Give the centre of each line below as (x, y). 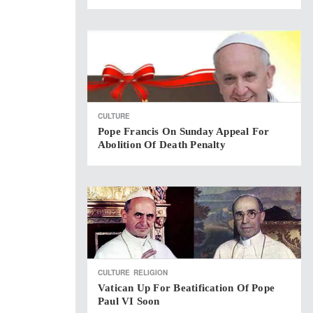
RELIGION (151, 272)
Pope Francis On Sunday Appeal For (184, 131)
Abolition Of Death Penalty (162, 145)
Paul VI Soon (129, 301)
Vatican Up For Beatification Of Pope (187, 288)
